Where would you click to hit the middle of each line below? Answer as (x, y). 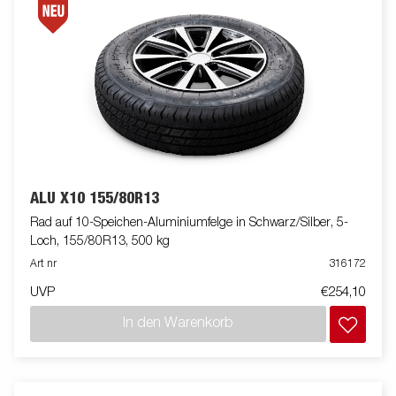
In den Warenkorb (178, 324)
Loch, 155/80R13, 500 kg (100, 241)
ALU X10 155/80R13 (95, 199)
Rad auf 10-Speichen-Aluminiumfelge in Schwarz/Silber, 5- (189, 222)
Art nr (43, 264)
